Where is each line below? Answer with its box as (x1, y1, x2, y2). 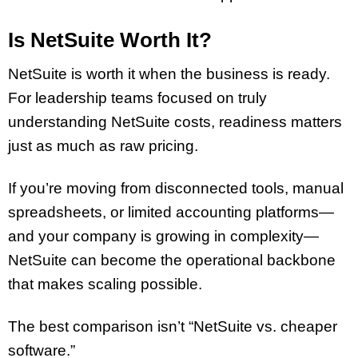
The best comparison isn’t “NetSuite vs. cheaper (8, 318, 337, 336)
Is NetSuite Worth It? (8, 27, 212, 52)
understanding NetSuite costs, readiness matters (8, 113, 342, 131)
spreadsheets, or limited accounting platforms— (8, 204, 334, 221)
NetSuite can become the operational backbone (8, 252, 336, 269)
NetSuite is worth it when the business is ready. (8, 66, 330, 83)
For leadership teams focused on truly (8, 89, 267, 107)
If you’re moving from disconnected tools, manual (8, 180, 344, 197)
